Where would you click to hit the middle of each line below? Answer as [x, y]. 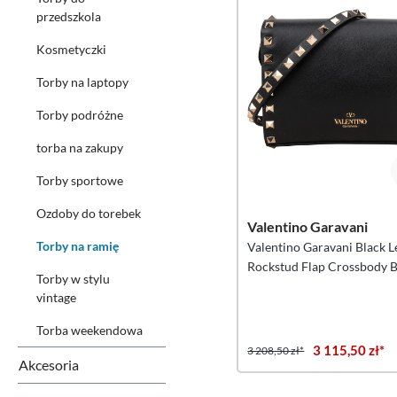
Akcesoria [49, 365]
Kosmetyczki [71, 49]
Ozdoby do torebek [89, 213]
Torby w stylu [73, 279]
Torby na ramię [78, 246]
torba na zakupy [80, 148]
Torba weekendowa [90, 330]
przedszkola [69, 16]
